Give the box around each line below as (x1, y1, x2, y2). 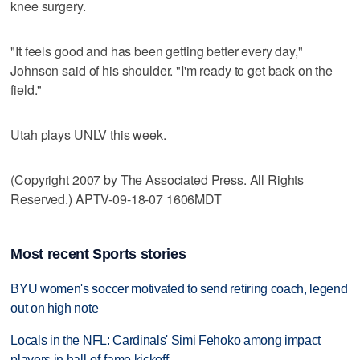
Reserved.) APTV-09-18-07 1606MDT (10, 189, 222, 208)
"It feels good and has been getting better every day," (10, 41, 303, 60)
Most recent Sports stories (10, 245, 186, 262)
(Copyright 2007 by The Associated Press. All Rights (10, 170, 305, 189)
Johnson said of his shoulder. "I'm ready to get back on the (10, 60, 333, 80)
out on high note (10, 301, 99, 315)
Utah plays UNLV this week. (10, 125, 166, 144)
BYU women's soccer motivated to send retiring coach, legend (10, 281, 348, 296)
